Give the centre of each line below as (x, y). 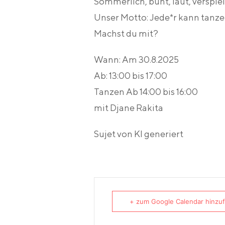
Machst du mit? (126, 33)
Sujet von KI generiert (139, 134)
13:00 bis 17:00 (137, 76)
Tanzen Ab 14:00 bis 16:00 (146, 92)
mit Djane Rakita (129, 108)
